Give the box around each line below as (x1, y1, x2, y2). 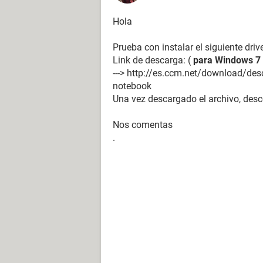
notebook (113, 80, 151, 92)
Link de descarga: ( (113, 55, 193, 66)
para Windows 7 (193, 55, 261, 66)
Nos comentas (113, 119, 173, 130)
